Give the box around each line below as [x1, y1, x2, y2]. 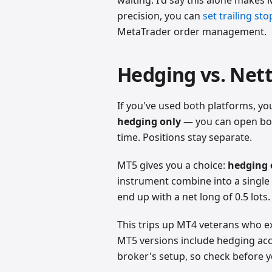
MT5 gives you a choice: [117, 158, 228, 172]
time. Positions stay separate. [117, 130, 253, 144]
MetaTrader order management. [117, 24, 267, 38]
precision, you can [117, 8, 203, 22]
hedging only [117, 114, 182, 128]
